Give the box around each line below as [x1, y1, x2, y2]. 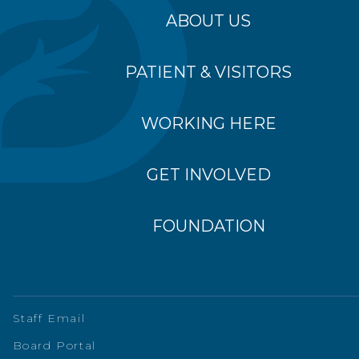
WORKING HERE [140, 114, 276, 133]
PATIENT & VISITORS [125, 63, 292, 82]
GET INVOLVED [146, 165, 271, 184]
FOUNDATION [151, 216, 265, 236]
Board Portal [12, 338, 96, 353]
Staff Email [12, 311, 86, 325]
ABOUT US [166, 11, 251, 30]
